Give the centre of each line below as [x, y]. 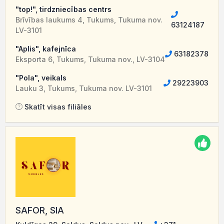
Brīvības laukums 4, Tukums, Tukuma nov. [89, 19]
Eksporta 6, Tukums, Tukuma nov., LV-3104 [90, 59]
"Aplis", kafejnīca [46, 48]
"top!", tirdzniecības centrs [63, 9]
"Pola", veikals [41, 77]
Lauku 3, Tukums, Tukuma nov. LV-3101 [84, 88]
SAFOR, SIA [40, 210]
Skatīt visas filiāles [57, 106]
